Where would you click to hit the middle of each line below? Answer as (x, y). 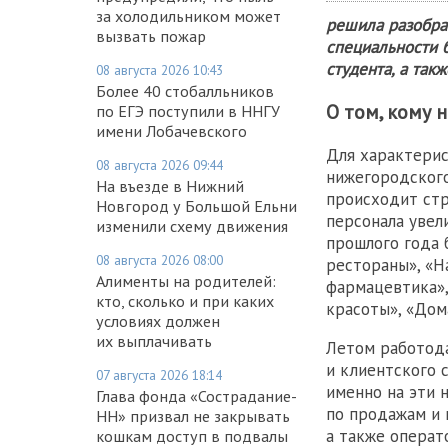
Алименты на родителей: (186, 280)
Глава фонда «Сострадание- (196, 395)
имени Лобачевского (171, 130)
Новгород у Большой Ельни (196, 205)
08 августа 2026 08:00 (159, 259)
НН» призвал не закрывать (193, 415)
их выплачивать (154, 340)
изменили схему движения (192, 225)
